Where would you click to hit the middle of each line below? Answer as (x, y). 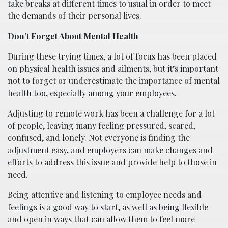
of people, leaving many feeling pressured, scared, (102, 125)
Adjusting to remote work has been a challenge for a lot (111, 113)
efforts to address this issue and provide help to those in (112, 162)
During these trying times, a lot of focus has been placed (112, 56)
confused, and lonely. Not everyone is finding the (99, 137)
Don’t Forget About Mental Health (73, 36)
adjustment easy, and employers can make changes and (110, 150)
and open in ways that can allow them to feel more (101, 219)
